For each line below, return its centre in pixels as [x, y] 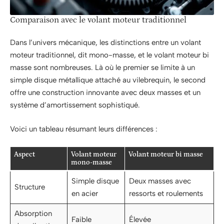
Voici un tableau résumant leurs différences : [84, 129]
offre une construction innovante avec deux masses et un [105, 93]
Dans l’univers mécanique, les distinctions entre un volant [105, 43]
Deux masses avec [160, 181]
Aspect [24, 155]
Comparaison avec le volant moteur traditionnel [98, 20]
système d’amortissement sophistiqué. [75, 105]
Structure [29, 187]
